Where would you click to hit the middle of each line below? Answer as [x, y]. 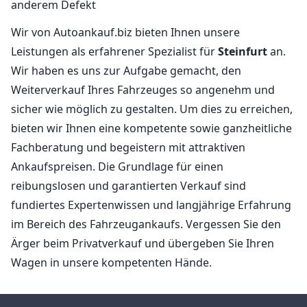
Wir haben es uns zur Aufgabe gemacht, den [126, 71]
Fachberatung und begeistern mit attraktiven [128, 148]
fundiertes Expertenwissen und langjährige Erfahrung [151, 205]
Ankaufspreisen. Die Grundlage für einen [117, 167]
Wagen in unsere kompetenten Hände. [111, 263]
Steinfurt [243, 52]
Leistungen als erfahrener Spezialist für [114, 52]
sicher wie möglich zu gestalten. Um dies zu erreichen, [152, 109]
